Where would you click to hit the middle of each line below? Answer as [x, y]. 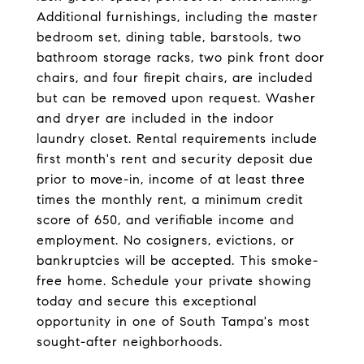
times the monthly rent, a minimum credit [170, 199]
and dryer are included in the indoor [156, 118]
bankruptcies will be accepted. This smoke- [178, 260]
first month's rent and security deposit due [175, 159]
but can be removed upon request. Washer [176, 98]
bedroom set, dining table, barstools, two [169, 37]
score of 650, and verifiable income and [165, 220]
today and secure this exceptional [147, 301]
